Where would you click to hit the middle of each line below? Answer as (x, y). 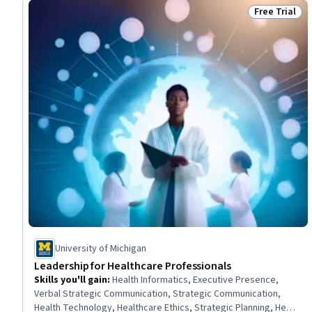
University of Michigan (101, 248)
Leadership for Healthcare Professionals (133, 266)
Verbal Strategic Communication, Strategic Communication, (157, 294)
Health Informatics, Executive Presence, (195, 280)
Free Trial (275, 12)
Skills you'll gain (71, 280)
